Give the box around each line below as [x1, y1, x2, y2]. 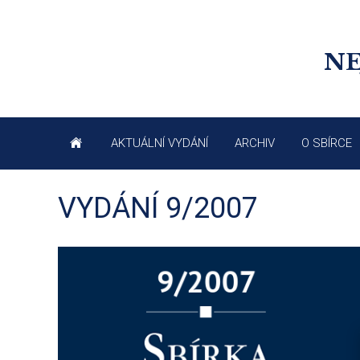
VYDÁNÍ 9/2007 [58, 191, 258, 226]
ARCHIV [235, 136, 275, 151]
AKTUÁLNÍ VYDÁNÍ [111, 136, 208, 151]
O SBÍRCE [301, 136, 352, 151]
